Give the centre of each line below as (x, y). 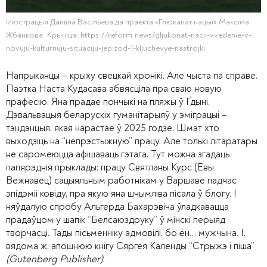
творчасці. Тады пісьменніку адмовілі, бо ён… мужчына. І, (126, 233)
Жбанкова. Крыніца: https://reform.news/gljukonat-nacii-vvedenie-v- (129, 35)
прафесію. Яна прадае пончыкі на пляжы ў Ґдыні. (108, 102)
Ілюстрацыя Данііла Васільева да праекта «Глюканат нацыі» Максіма (128, 22)
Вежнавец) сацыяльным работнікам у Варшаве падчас (121, 181)
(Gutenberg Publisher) (55, 259)
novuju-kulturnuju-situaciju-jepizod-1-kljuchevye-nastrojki (105, 48)
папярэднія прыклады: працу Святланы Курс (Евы (110, 167)
